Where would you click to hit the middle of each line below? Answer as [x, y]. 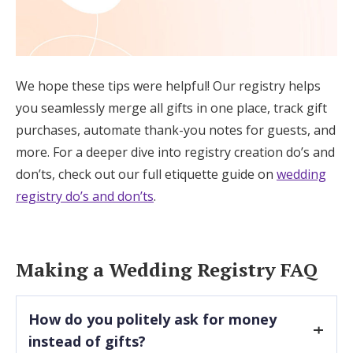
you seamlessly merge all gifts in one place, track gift [171, 108]
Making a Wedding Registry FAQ [167, 269]
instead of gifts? [87, 341]
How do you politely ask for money [152, 319]
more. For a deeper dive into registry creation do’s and [175, 152]
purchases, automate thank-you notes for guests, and [176, 130]
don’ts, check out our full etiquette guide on [146, 174]
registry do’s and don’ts [85, 196]
